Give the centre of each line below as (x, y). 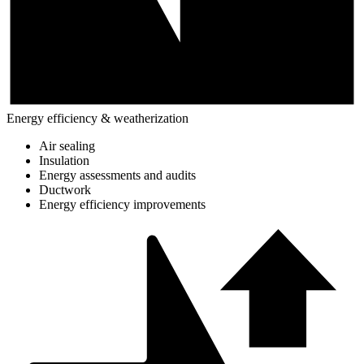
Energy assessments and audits (117, 175)
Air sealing (67, 145)
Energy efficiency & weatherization (97, 118)
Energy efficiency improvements (122, 204)
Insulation (64, 160)
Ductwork (65, 189)
